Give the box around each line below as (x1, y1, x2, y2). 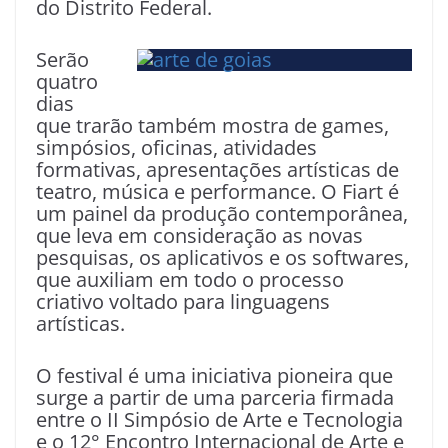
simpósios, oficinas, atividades (36, 134, 317, 162)
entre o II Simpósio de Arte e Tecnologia (36, 406, 403, 434)
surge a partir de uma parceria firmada (36, 384, 394, 412)
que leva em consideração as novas (36, 222, 363, 250)
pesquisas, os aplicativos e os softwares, (36, 244, 409, 272)
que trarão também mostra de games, (36, 112, 389, 140)
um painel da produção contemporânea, (36, 200, 408, 228)
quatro (36, 68, 98, 96)
